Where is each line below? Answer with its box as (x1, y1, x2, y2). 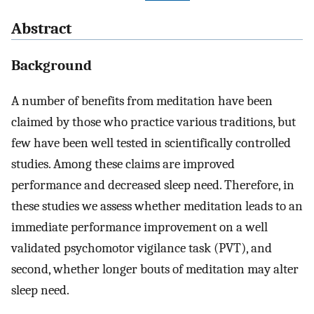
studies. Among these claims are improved (11, 156, 235, 172)
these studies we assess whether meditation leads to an (11, 198, 303, 214)
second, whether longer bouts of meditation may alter (11, 261, 299, 277)
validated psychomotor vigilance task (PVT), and (11, 240, 272, 256)
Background (11, 56, 92, 74)
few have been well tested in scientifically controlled (11, 135, 291, 151)
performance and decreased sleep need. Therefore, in (11, 177, 294, 193)
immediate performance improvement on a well (11, 219, 268, 235)
